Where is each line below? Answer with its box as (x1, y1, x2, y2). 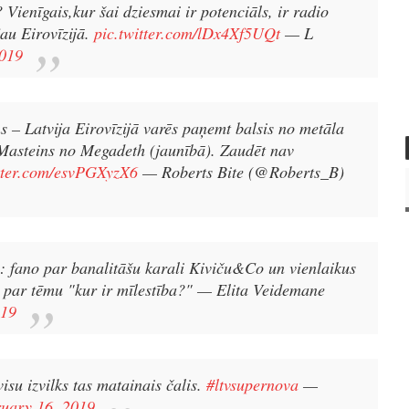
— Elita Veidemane (197, 278, 325, 300)
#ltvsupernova (206, 373, 299, 396)
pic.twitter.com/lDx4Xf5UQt (94, 21, 280, 44)
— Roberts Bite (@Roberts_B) (142, 161, 344, 184)
